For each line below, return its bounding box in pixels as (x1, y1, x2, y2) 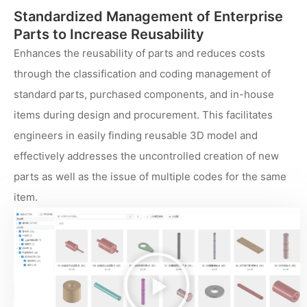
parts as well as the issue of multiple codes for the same (14, 169, 286, 183)
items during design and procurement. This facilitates (14, 108, 273, 121)
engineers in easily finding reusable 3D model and (14, 128, 258, 142)
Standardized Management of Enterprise (14, 8, 283, 25)
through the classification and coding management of (14, 66, 271, 80)
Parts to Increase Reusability (14, 25, 204, 42)
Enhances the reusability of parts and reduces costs (14, 46, 265, 60)
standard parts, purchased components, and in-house (14, 87, 274, 101)
